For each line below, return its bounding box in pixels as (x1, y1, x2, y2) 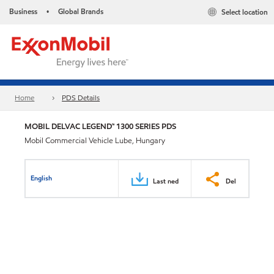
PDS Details (62, 92, 100, 103)
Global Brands (58, 6, 103, 17)
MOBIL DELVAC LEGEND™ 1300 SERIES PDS (24, 120, 176, 132)
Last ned (153, 176, 179, 186)
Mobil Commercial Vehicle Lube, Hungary (24, 135, 165, 146)
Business (9, 6, 37, 17)
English (31, 172, 53, 183)
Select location (221, 7, 268, 18)
